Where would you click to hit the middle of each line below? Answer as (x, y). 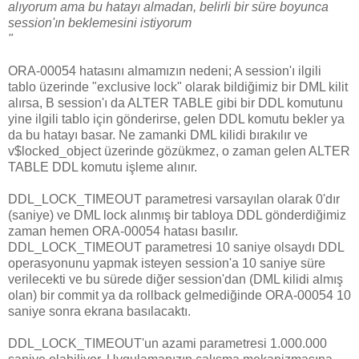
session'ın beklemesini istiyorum (100, 22)
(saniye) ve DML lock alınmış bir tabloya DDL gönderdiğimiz (177, 215)
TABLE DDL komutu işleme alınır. (103, 167)
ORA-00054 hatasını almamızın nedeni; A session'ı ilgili (165, 71)
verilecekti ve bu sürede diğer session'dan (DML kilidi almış (175, 279)
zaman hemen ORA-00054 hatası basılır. (123, 231)
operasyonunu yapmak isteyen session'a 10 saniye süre (167, 263)
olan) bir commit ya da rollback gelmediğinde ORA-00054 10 (179, 295)
